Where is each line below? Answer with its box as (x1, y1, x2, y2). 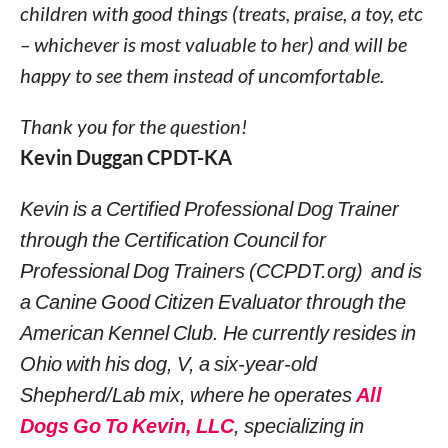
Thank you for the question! (19, 114, 247, 138)
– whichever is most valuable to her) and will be (19, 32, 407, 56)
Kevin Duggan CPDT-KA (19, 145, 232, 169)
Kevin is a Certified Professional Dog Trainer (19, 196, 399, 220)
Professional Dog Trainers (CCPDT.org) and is (19, 258, 422, 282)
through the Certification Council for (19, 227, 326, 251)
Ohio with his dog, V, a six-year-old (19, 351, 317, 375)
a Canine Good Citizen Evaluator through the (19, 289, 406, 313)
